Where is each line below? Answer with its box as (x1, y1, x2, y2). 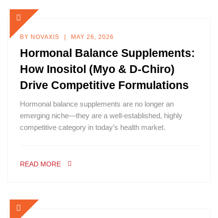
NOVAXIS (31, 34, 59, 40)
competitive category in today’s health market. (20, 123, 165, 131)
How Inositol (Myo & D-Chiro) (20, 63, 175, 75)
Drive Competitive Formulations (20, 79, 189, 91)
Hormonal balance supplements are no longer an (20, 100, 174, 108)
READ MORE (20, 160, 61, 168)
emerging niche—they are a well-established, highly (20, 111, 182, 120)
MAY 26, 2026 (71, 34, 114, 40)
